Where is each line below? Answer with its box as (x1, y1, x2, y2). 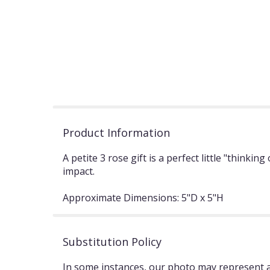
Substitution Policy (63, 234, 162, 249)
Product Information (63, 125, 170, 140)
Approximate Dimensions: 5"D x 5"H (63, 190, 224, 204)
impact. (63, 164, 95, 178)
